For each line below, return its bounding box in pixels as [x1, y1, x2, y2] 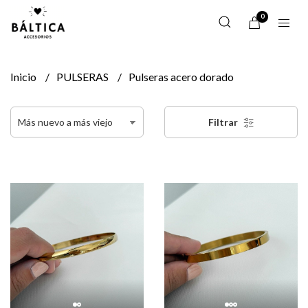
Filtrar [208, 116, 240, 128]
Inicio [10, 70, 38, 83]
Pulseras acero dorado [129, 70, 234, 83]
